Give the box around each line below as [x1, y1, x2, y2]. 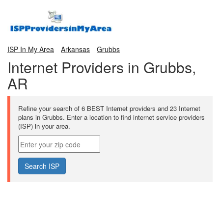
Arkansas [61, 44, 90, 54]
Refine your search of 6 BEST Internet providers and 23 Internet [18, 104, 200, 113]
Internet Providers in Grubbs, [7, 56, 196, 78]
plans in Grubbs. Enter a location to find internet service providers [18, 112, 205, 122]
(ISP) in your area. [18, 121, 70, 131]
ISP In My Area [7, 44, 54, 54]
